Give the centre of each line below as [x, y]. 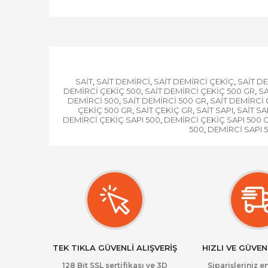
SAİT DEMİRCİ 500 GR [164, 100]
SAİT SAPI [214, 110]
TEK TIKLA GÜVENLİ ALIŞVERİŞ [115, 248]
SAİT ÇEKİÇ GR [164, 110]
